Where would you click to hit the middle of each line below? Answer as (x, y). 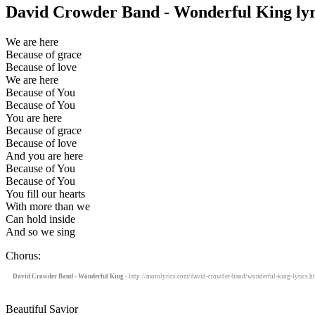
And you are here (44, 155)
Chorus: (23, 255)
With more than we (48, 206)
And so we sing (40, 231)
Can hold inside (40, 219)
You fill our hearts (45, 193)
